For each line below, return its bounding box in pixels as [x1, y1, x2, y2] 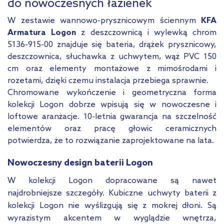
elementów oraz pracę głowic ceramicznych [7, 124, 216, 134]
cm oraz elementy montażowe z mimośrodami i [7, 64, 216, 74]
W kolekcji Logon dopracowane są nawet [7, 176, 216, 186]
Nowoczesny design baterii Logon [7, 157, 153, 169]
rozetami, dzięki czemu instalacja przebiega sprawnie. [7, 76, 210, 86]
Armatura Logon [7, 28, 76, 38]
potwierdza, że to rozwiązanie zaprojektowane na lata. [7, 136, 214, 146]
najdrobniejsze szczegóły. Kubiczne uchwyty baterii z [7, 188, 216, 198]
